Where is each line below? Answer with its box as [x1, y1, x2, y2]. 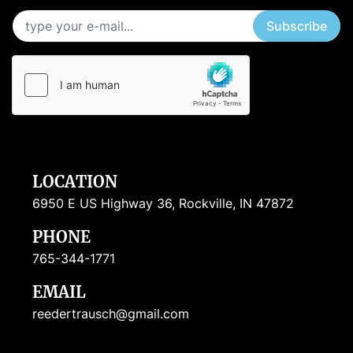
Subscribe [266, 18, 327, 35]
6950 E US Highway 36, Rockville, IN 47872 [32, 195, 294, 212]
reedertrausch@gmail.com [32, 306, 189, 322]
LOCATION [43, 172, 117, 192]
